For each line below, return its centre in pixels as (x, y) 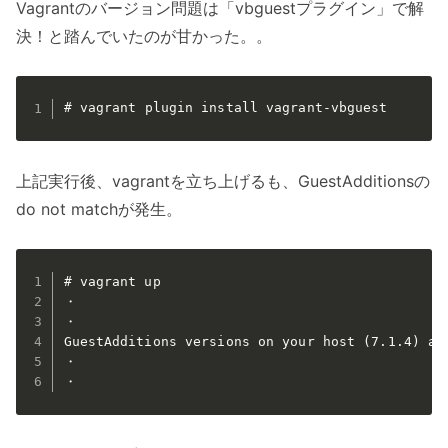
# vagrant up (112, 281)
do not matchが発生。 (99, 209)
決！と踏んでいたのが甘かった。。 (144, 35)
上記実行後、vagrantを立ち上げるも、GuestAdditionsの (223, 181)
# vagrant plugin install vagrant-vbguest (225, 108)
